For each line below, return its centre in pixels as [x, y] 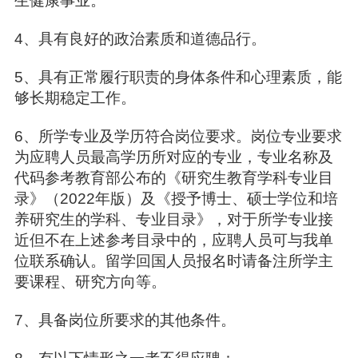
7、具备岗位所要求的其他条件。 [127, 320]
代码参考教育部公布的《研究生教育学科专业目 [173, 178]
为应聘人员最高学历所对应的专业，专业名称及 [173, 157]
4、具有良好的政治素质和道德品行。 [142, 39]
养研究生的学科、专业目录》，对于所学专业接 [173, 219]
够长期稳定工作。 [77, 98]
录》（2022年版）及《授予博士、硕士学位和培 [176, 199]
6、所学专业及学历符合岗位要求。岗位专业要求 [178, 136]
